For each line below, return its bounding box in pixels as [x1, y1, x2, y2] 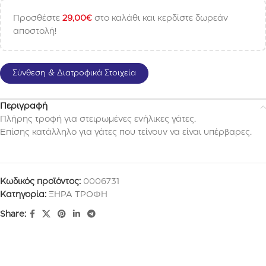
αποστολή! [13, 28, 56, 35]
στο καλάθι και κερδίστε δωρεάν [92, 15, 228, 22]
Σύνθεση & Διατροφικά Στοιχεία [12, 69, 136, 77]
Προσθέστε [13, 15, 62, 22]
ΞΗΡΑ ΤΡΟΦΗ [49, 191, 107, 198]
